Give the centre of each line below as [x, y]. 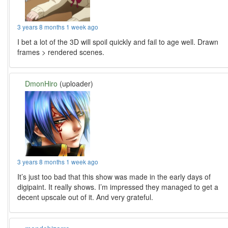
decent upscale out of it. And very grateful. [85, 197]
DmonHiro [41, 84]
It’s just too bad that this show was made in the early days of [114, 177]
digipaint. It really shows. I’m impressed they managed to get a [118, 187]
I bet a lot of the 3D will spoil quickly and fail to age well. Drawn [118, 42]
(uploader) [76, 84]
